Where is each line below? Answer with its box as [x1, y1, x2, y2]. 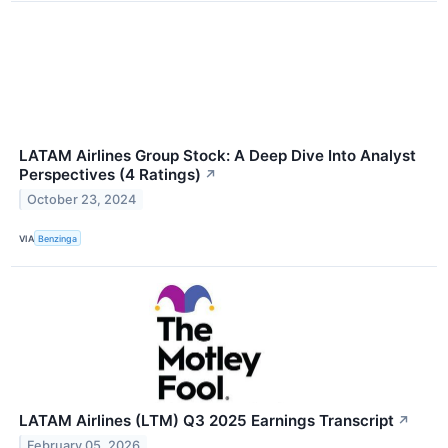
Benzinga [38, 232, 78, 244]
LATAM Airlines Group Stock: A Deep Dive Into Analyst [19, 145, 416, 165]
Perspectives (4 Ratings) [19, 164, 201, 184]
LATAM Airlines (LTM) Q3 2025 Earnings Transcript [19, 411, 394, 431]
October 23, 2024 [27, 191, 137, 207]
